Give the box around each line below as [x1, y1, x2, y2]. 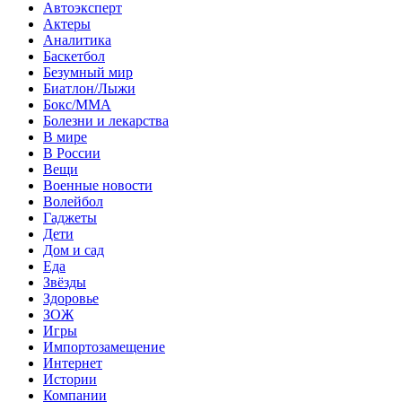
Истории [43, 371, 97, 387]
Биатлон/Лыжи [43, 80, 135, 96]
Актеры [43, 15, 91, 31]
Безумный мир [43, 64, 133, 80]
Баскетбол [43, 48, 105, 64]
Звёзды [43, 274, 86, 290]
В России [43, 144, 100, 161]
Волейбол [43, 193, 103, 209]
